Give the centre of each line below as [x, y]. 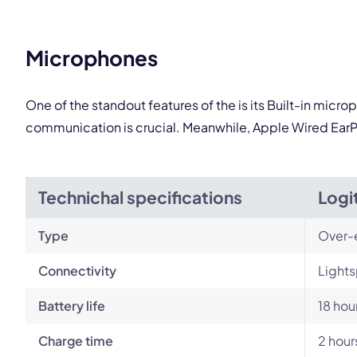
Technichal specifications [140, 197]
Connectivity [77, 271]
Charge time [76, 341]
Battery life [72, 306]
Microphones [92, 58]
